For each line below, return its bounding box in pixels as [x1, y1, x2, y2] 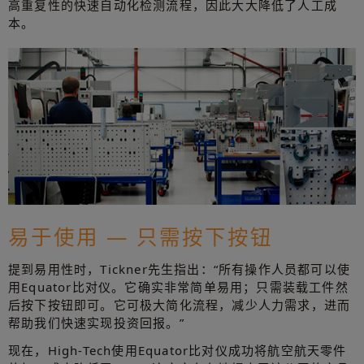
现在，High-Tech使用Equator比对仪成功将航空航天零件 [8, 341, 347, 358]
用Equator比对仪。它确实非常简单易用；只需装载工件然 [8, 278, 349, 295]
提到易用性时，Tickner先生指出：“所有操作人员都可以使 [8, 260, 350, 277]
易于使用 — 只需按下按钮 [8, 222, 274, 250]
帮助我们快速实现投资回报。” [8, 314, 184, 331]
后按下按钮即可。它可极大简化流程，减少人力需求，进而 [8, 296, 351, 313]
